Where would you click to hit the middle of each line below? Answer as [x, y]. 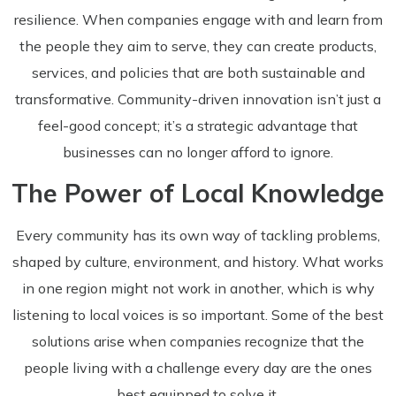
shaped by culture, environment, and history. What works [198, 261]
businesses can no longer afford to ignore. [198, 152]
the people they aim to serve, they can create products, [198, 46]
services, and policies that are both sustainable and [198, 73]
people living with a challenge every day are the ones [198, 367]
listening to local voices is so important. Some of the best [198, 314]
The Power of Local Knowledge [198, 193]
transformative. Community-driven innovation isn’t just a [198, 99]
